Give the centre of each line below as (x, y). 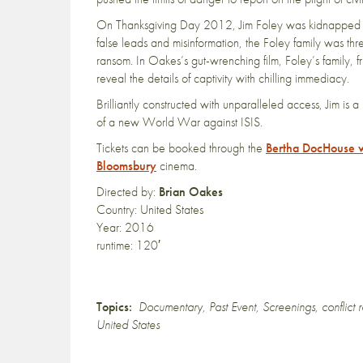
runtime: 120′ (128, 246)
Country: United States (150, 210)
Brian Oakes (191, 192)
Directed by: (128, 192)
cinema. (177, 166)
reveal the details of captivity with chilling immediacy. (223, 79)
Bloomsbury (126, 166)
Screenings (289, 307)
